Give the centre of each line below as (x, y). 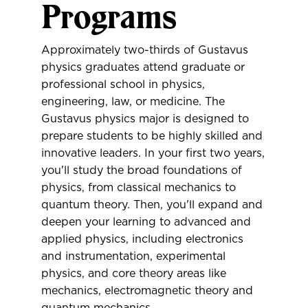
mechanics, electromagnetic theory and (147, 291)
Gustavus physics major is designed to (145, 119)
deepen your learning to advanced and (146, 222)
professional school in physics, (123, 85)
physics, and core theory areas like (134, 274)
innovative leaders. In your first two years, (153, 153)
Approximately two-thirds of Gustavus (145, 50)
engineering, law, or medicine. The (133, 102)
